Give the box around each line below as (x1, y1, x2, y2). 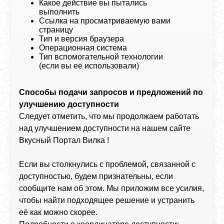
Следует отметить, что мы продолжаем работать (19, 112, 199, 120)
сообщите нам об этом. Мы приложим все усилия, (19, 184, 204, 192)
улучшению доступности (19, 100, 119, 108)
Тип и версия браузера (39, 34, 124, 43)
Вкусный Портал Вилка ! (19, 136, 109, 144)
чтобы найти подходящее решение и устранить (19, 196, 195, 204)
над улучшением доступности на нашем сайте (19, 124, 191, 132)
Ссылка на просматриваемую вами (39, 16, 171, 25)
